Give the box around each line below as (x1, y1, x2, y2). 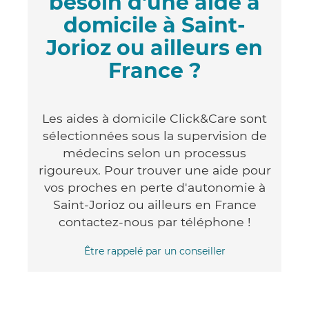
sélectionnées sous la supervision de (42, 128, 267, 143)
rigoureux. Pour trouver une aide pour (38, 162, 271, 177)
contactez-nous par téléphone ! (58, 214, 251, 229)
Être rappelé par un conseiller (83, 244, 226, 257)
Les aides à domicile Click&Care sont (42, 110, 267, 126)
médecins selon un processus (63, 145, 246, 160)
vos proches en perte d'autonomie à (43, 179, 266, 195)
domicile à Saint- (63, 12, 246, 38)
